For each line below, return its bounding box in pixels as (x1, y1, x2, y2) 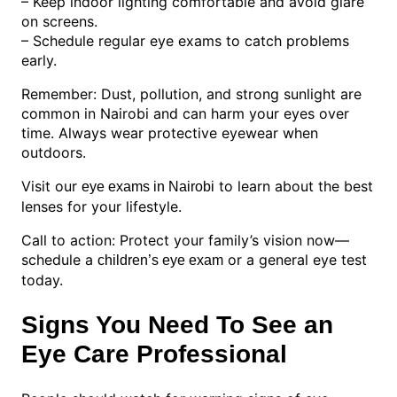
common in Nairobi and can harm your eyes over (21, 104, 349, 122)
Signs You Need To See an (21, 311, 333, 339)
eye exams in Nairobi (82, 178, 214, 194)
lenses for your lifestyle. (21, 197, 182, 215)
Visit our (21, 176, 82, 195)
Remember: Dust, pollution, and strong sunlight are (21, 84, 362, 103)
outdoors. (21, 143, 86, 161)
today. (21, 270, 63, 289)
